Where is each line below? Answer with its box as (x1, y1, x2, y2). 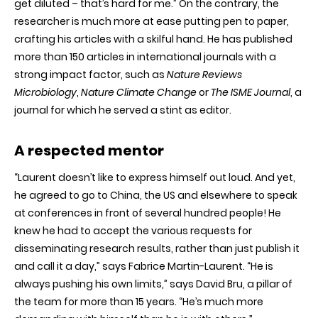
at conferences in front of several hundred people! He (14, 206, 281, 220)
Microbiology (14, 85, 77, 99)
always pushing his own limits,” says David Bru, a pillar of (14, 277, 292, 291)
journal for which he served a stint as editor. (14, 103, 231, 117)
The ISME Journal (211, 85, 290, 99)
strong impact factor (14, 67, 121, 82)
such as (123, 67, 167, 82)
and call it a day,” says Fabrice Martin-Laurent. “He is (14, 259, 273, 273)
